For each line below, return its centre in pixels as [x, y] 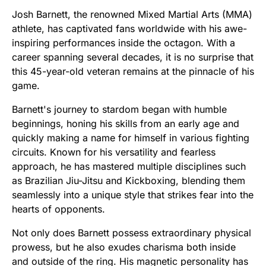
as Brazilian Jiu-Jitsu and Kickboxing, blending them [129, 181]
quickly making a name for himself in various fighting [131, 138]
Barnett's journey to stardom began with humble [119, 110]
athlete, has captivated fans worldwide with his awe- [129, 29]
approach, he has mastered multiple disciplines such [129, 167]
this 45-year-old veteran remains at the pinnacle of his [133, 72]
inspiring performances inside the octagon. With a [123, 43]
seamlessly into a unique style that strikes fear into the [133, 195]
